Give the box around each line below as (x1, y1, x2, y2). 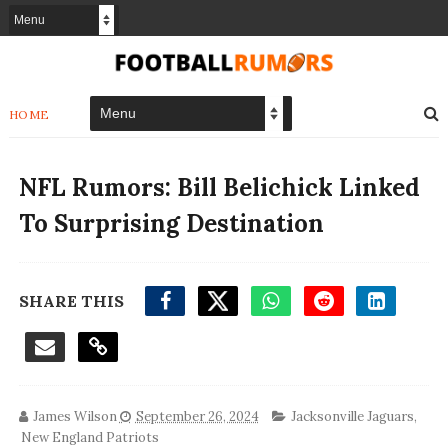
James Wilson (32, 407, 117, 425)
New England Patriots (20, 428, 159, 446)
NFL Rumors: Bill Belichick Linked (18, 171, 420, 203)
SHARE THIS (18, 290, 124, 311)
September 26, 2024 (135, 407, 259, 425)
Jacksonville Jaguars (290, 407, 414, 425)
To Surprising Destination (18, 207, 324, 239)
